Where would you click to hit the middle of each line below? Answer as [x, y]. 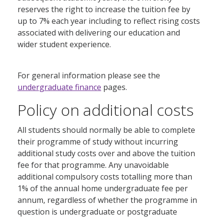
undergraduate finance [59, 87]
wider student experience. [64, 45]
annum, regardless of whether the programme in [107, 200]
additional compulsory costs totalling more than [105, 177]
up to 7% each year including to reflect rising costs [109, 21]
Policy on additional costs [106, 110]
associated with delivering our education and [99, 33]
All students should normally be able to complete [106, 130]
